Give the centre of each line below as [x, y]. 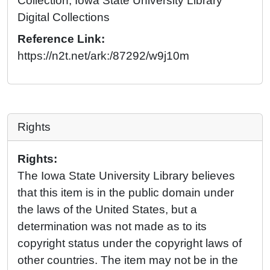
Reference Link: [61, 39]
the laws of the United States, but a [107, 209]
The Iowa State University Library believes [126, 175]
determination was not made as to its [112, 226]
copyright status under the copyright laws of [130, 243]
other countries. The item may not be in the [128, 260]
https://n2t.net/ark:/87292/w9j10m [103, 55]
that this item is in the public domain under [126, 192]
